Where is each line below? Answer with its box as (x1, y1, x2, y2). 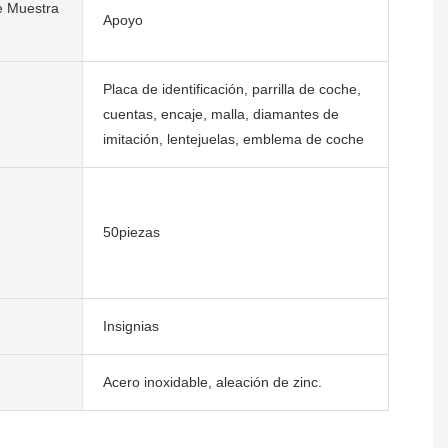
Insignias (102, 317, 159, 334)
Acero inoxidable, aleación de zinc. (102, 373, 322, 390)
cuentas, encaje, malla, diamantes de (102, 105, 339, 122)
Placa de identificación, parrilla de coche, (102, 80, 361, 97)
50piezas (102, 224, 160, 241)
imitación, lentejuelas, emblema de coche (102, 130, 364, 147)
